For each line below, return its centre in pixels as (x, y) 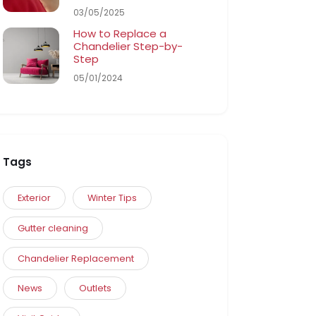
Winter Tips (112, 198)
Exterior (35, 198)
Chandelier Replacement (76, 258)
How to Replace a (120, 33)
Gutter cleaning (53, 228)
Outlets (95, 288)
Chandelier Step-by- (128, 46)
